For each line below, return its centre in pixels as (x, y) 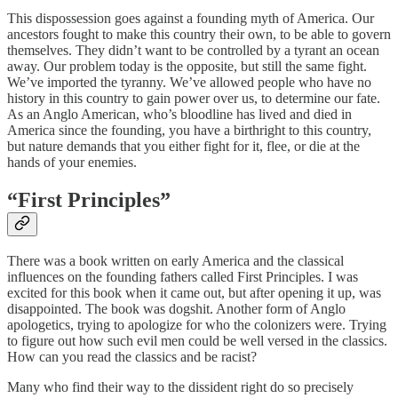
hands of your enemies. (72, 162)
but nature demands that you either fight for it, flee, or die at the (183, 146)
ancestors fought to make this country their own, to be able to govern (199, 34)
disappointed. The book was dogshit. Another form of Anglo (176, 309)
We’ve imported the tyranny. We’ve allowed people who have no (189, 82)
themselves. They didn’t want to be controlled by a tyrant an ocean (193, 50)
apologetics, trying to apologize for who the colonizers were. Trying (197, 325)
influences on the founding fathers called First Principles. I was (183, 277)
